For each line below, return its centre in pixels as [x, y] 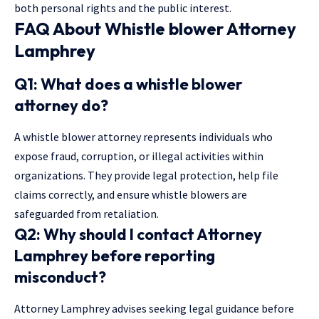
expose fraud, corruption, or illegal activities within [139, 156]
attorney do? [61, 105]
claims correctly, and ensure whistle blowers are [131, 194]
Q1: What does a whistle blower [129, 84]
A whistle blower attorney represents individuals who [143, 136]
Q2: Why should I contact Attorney [138, 234]
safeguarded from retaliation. [87, 213]
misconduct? [60, 277]
